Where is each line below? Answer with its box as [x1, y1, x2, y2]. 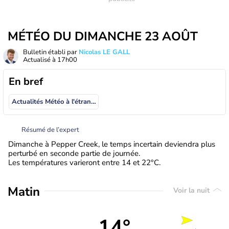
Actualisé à [23, 55, 57, 64]
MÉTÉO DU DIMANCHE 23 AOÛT [8, 28, 198, 44]
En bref [9, 75, 43, 88]
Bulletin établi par [23, 48, 79, 57]
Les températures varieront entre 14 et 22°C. [8, 157, 161, 168]
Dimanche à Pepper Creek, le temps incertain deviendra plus [8, 139, 215, 149]
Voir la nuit [173, 186, 212, 196]
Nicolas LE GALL [79, 48, 130, 57]
